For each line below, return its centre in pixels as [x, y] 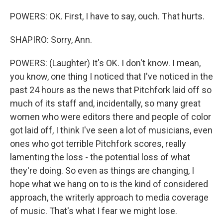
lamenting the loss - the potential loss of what [100, 157]
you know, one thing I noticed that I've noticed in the [111, 76]
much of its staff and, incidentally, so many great [105, 103]
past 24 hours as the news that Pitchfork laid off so [111, 90]
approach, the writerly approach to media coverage [109, 197]
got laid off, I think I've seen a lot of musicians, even [111, 130]
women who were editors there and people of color [111, 117]
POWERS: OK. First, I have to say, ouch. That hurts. [107, 16]
